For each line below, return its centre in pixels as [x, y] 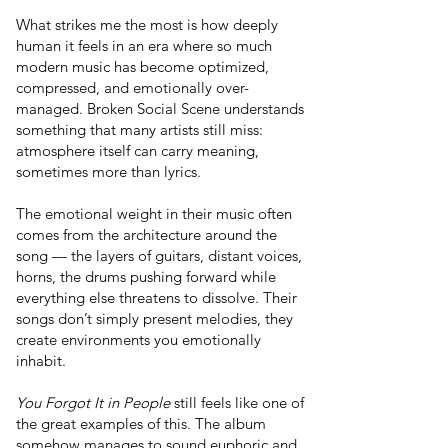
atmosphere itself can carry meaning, [137, 150]
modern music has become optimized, [142, 66]
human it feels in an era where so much [144, 45]
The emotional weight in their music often [154, 213]
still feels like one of [237, 402]
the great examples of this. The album [141, 423]
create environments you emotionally [138, 339]
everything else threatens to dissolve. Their [156, 297]
